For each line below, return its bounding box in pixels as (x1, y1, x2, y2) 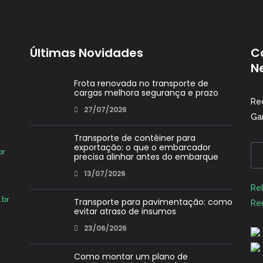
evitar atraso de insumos (73, 205, 176, 218)
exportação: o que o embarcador (73, 141, 211, 154)
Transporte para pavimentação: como (73, 196, 232, 208)
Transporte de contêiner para (73, 132, 195, 144)
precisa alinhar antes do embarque (73, 151, 218, 163)
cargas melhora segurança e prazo (73, 87, 218, 99)
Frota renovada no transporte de (73, 77, 208, 90)
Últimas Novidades (29, 45, 143, 62)
